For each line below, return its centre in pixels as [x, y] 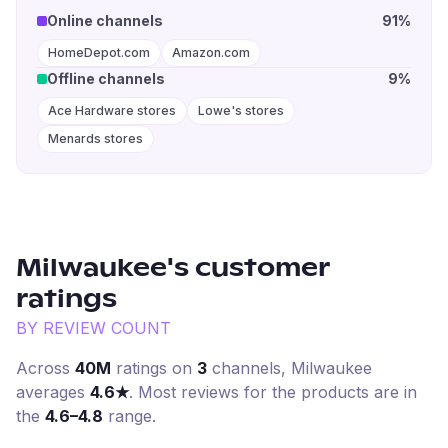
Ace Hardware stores [112, 110]
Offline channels [106, 78]
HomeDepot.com [99, 52]
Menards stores [95, 138]
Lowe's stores [241, 110]
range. [129, 416]
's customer [248, 269]
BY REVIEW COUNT [93, 328]
